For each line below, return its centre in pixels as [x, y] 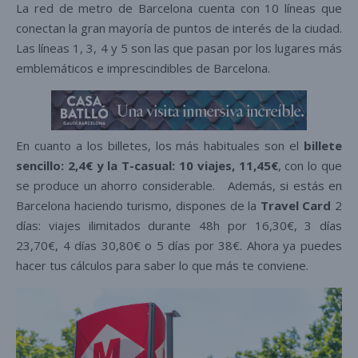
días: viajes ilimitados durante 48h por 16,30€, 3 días [179, 225]
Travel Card [296, 205]
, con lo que [310, 165]
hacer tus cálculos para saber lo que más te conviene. [165, 265]
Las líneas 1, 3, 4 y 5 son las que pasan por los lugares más [179, 48]
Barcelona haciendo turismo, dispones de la [138, 205]
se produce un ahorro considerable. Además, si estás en [179, 185]
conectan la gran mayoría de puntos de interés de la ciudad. [179, 28]
